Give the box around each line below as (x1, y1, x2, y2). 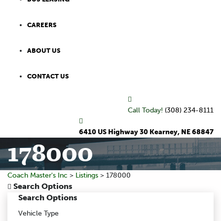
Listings (75, 171, 98, 180)
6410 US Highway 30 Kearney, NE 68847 (79, 128, 214, 137)
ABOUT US (27, 47, 61, 55)
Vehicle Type (18, 209, 59, 218)
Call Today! (128, 106, 165, 115)
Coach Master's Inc (7, 171, 68, 180)
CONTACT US (27, 73, 69, 80)
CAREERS (27, 21, 57, 29)
